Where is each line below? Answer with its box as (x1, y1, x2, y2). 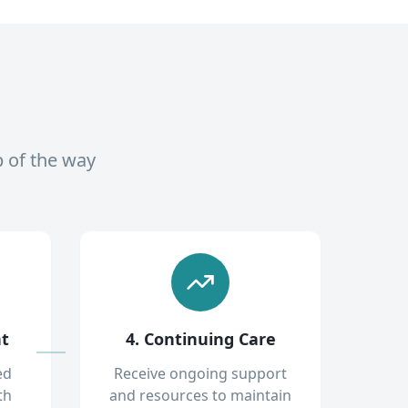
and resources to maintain (109, 385, 291, 405)
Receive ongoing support (114, 363, 287, 383)
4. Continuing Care (125, 328, 276, 350)
